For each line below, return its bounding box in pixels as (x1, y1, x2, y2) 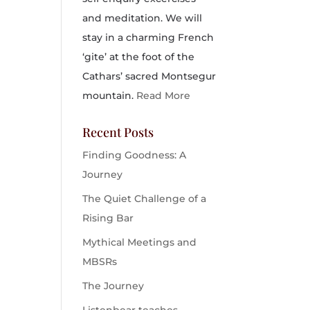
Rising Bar (82, 212, 134, 224)
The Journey (82, 280, 145, 292)
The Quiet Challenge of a (82, 192, 207, 205)
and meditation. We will (82, 12, 203, 24)
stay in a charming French (82, 31, 215, 44)
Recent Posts (82, 124, 154, 140)
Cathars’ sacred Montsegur (82, 70, 217, 82)
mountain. (82, 89, 137, 102)
